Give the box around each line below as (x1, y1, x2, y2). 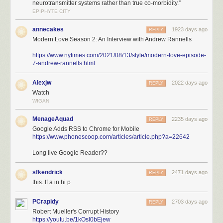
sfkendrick (32, 169, 63, 176)
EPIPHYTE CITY (32, 8, 71, 14)
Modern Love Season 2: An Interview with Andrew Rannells (32, 36, 192, 43)
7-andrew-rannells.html (32, 60, 95, 67)
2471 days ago (172, 169, 208, 175)
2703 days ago (172, 199, 208, 205)
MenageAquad (32, 115, 73, 122)
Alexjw (32, 79, 51, 86)
